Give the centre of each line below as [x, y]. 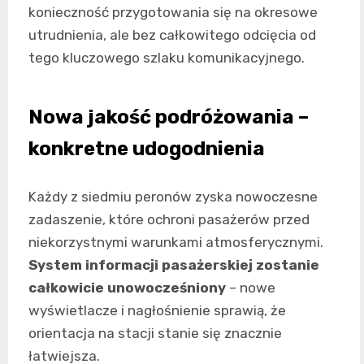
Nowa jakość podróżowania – [169, 117]
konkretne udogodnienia [147, 148]
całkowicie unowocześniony [127, 287]
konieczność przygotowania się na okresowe [173, 12]
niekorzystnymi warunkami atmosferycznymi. [176, 242]
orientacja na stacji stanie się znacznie [155, 333]
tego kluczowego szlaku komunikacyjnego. [167, 57]
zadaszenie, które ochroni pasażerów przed [169, 219]
